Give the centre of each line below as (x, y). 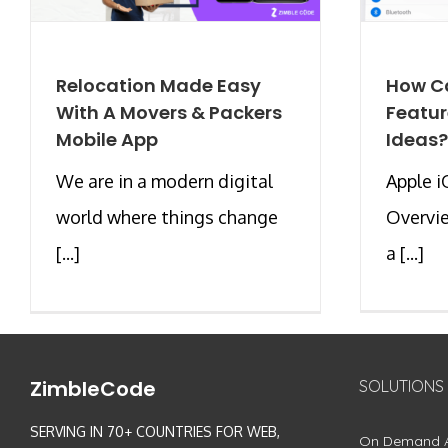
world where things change (167, 216)
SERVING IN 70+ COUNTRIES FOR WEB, (155, 431)
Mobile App (107, 139)
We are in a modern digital (164, 180)
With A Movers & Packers (169, 112)
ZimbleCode (93, 388)
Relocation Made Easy (158, 85)
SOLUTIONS (401, 385)
